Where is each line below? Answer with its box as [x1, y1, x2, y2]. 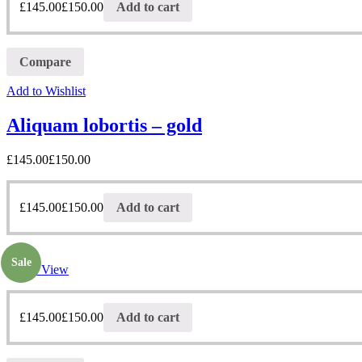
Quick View [6, 263, 69, 277]
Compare [19, 54, 71, 69]
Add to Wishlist [6, 84, 86, 99]
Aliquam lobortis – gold [6, 115, 202, 137]
